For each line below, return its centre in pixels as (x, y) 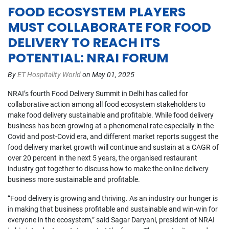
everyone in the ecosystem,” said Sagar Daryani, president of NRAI (111, 220)
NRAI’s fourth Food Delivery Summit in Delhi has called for (98, 94)
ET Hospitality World (49, 75)
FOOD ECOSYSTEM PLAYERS (97, 12)
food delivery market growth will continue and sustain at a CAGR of (113, 147)
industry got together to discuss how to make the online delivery (108, 169)
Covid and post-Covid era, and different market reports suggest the (113, 137)
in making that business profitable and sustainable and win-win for (113, 209)
